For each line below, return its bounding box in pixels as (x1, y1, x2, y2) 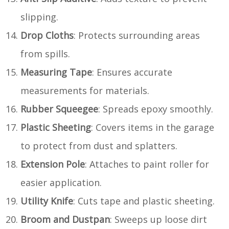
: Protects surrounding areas (74, 29, 200, 41)
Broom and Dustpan (20, 213, 110, 225)
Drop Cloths (20, 29, 74, 41)
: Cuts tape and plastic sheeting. (73, 194, 215, 207)
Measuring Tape (20, 65, 92, 78)
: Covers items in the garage (91, 121, 214, 133)
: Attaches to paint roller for (85, 157, 209, 170)
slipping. (20, 10, 58, 23)
